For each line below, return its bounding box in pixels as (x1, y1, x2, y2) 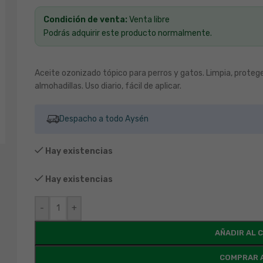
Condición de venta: (43, 15, 129, 25)
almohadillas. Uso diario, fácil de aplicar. (34, 81, 181, 91)
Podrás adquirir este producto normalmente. (43, 28, 212, 38)
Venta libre (129, 15, 170, 25)
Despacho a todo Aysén (59, 114, 149, 124)
